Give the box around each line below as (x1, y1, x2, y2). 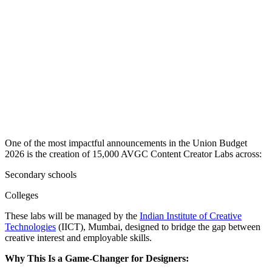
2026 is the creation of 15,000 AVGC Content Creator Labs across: (5, 148, 262, 159)
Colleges (5, 189, 38, 200)
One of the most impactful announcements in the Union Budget (5, 137, 247, 148)
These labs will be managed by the (5, 210, 140, 221)
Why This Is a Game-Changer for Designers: (5, 253, 189, 263)
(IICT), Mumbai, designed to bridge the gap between (56, 221, 260, 232)
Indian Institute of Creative (140, 210, 242, 221)
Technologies (5, 221, 56, 232)
